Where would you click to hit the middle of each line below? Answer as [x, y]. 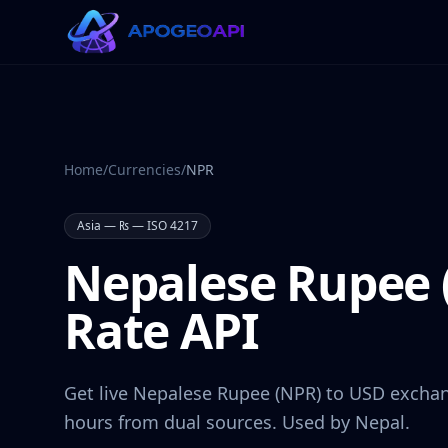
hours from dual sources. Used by [207, 422]
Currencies [144, 169]
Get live [98, 393]
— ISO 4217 [163, 225]
